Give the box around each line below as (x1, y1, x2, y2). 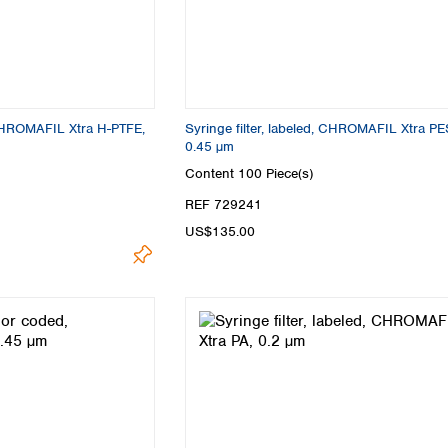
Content (185, 165, 238, 183)
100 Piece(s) (238, 165, 313, 183)
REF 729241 (185, 196, 262, 214)
